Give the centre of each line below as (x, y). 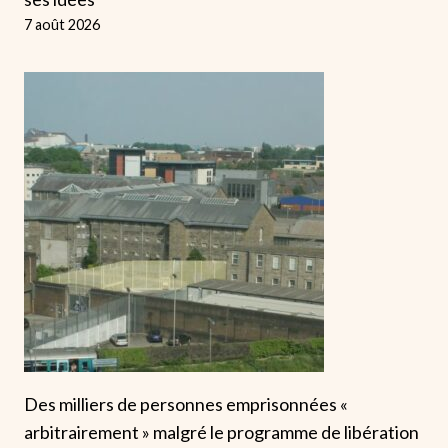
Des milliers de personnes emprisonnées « (186, 403)
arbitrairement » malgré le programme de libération (221, 431)
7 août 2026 (62, 24)
